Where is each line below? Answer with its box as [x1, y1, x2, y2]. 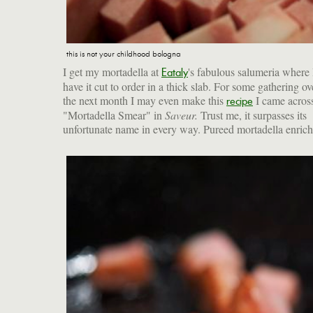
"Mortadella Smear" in [63, 108, 165, 122]
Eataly [161, 66, 188, 79]
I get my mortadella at [63, 64, 161, 79]
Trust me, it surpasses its [198, 108, 307, 122]
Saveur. [165, 108, 198, 122]
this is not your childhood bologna [66, 49, 181, 59]
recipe [226, 94, 253, 108]
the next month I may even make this [63, 93, 226, 108]
